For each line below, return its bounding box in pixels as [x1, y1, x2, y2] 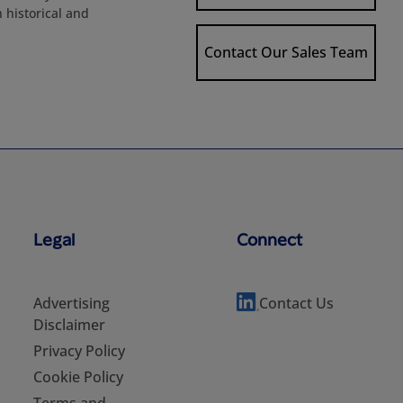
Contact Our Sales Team [203, 42, 368, 63]
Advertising [33, 293, 110, 313]
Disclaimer [33, 315, 105, 335]
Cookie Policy [33, 367, 123, 387]
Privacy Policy [33, 341, 125, 361]
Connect [236, 228, 302, 249]
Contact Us [258, 293, 334, 313]
